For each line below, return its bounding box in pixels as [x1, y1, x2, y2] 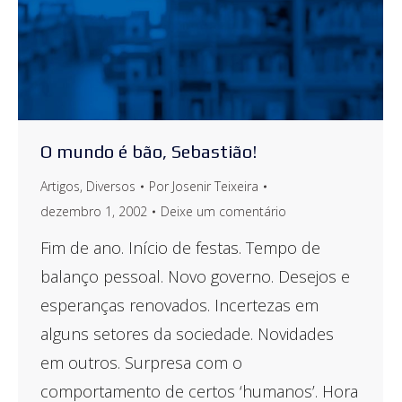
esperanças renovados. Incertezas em [40, 293, 319, 316]
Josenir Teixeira [172, 177, 258, 195]
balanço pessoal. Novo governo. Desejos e [40, 265, 350, 287]
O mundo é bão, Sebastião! [40, 140, 257, 162]
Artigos [40, 177, 80, 195]
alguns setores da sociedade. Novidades [40, 322, 334, 345]
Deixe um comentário [161, 202, 286, 220]
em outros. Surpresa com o [40, 351, 242, 373]
